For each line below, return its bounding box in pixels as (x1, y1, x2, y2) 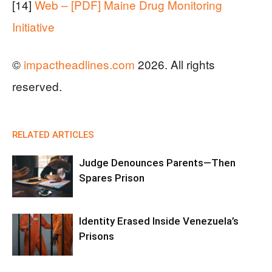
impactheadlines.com (24, 56, 135, 72)
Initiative (12, 18, 55, 35)
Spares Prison (79, 172, 144, 184)
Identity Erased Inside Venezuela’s (79, 215, 239, 227)
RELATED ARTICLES (12, 129, 94, 140)
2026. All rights (135, 56, 215, 72)
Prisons (79, 230, 114, 242)
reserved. (12, 78, 62, 94)
